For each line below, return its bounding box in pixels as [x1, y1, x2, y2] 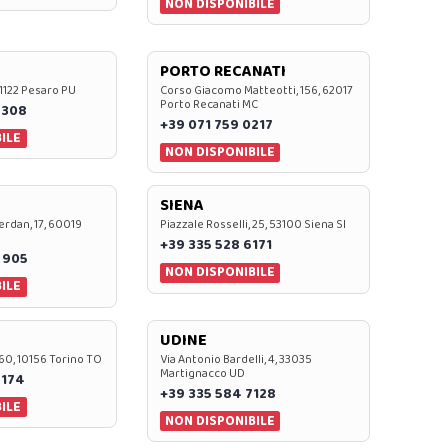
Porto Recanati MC [159, 94, 258, 114]
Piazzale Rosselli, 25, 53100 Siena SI [159, 215, 346, 235]
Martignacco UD [159, 363, 245, 383]
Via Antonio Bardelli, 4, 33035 [159, 349, 312, 369]
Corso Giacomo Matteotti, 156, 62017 [159, 80, 353, 100]
